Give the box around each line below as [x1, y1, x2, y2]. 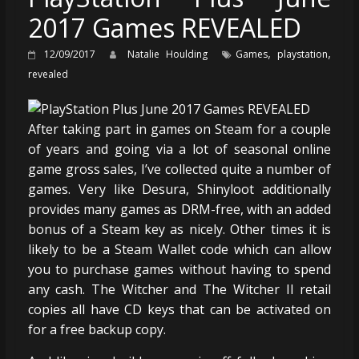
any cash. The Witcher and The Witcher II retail [27, 280, 332, 298]
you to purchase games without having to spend [27, 260, 332, 278]
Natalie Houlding [127, 46, 214, 61]
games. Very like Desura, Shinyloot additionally [27, 179, 332, 198]
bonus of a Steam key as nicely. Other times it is [27, 220, 332, 238]
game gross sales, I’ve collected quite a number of [27, 159, 332, 178]
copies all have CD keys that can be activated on [27, 300, 332, 318]
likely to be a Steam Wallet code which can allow [27, 240, 332, 258]
